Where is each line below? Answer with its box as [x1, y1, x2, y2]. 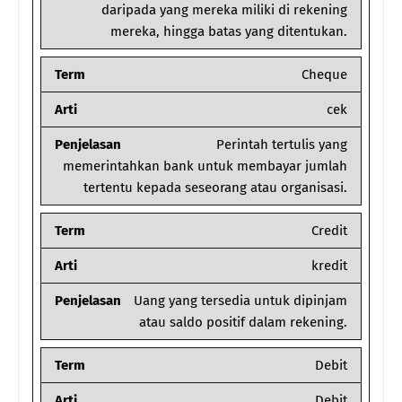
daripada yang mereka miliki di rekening [101, 2, 347, 19]
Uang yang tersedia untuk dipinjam [134, 293, 347, 310]
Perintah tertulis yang [216, 136, 347, 153]
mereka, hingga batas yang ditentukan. [110, 23, 347, 40]
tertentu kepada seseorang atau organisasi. [83, 179, 347, 197]
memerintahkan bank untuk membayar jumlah [63, 158, 347, 175]
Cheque [301, 66, 347, 83]
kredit [311, 258, 347, 275]
